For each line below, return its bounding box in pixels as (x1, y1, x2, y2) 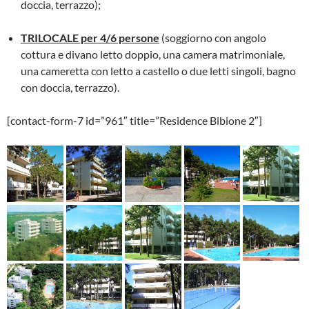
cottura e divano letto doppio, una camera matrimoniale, (21, 48, 285, 61)
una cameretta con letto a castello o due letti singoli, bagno (21, 64, 296, 78)
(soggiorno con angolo (159, 31, 266, 45)
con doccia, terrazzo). (21, 81, 119, 94)
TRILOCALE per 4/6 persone (21, 31, 159, 45)
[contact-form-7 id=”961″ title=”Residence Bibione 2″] (7, 114, 262, 128)
